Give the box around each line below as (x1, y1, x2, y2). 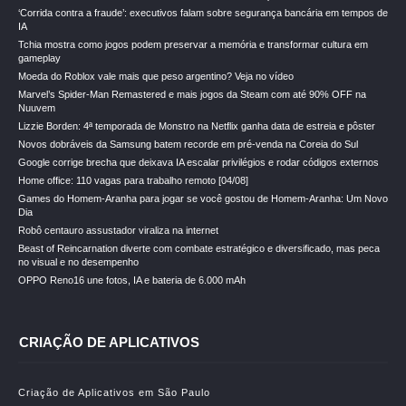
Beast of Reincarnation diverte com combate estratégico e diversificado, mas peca (18, 243, 380, 254)
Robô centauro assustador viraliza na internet (18, 225, 218, 236)
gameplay (18, 53, 61, 63)
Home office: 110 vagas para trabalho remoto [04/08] (18, 175, 248, 186)
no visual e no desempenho (18, 256, 139, 267)
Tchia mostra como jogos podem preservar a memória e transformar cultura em (18, 39, 368, 50)
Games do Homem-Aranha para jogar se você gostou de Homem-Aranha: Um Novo (18, 193, 388, 204)
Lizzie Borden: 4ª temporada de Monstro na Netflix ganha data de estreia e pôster (18, 121, 375, 131)
